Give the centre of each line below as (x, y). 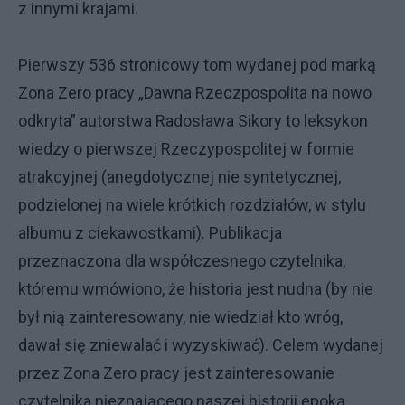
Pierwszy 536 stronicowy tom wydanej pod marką (197, 65)
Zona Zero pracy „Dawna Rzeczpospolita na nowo (195, 93)
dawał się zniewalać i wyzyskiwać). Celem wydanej (201, 345)
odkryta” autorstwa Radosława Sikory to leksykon (193, 121)
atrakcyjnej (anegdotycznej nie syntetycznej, (179, 177)
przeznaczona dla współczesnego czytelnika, (182, 261)
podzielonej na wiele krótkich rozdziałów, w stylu (192, 205)
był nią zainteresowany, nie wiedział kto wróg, (180, 317)
